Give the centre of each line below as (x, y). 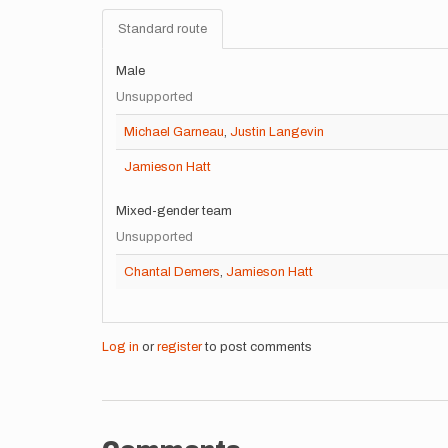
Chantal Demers (172, 272)
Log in (120, 347)
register (179, 347)
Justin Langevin (277, 132)
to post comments (257, 347)
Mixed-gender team (174, 211)
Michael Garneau (174, 132)
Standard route (162, 29)
